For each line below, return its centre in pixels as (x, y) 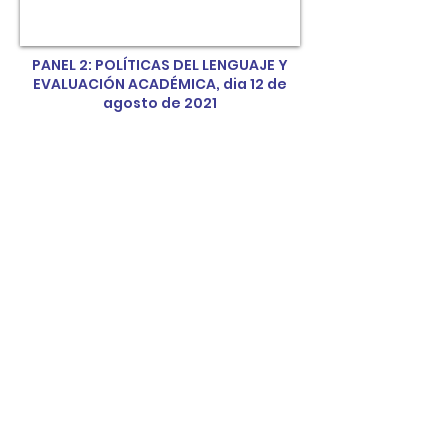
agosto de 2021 (160, 103)
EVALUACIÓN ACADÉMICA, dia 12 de (160, 84)
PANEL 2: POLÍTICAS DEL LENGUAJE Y (160, 65)
